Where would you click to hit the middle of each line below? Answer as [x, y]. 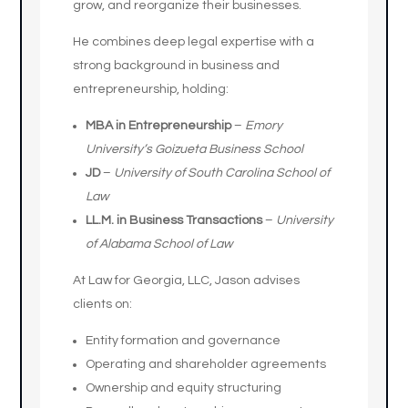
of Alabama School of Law [159, 244]
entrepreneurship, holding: [151, 89]
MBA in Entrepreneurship [159, 126]
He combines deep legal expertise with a [194, 42]
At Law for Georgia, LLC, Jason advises [187, 280]
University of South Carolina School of [222, 173]
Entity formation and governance [184, 341]
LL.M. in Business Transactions [174, 220]
